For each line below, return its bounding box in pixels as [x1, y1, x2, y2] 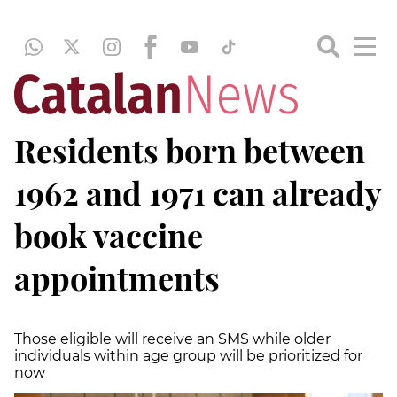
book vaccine [14, 214, 203, 256]
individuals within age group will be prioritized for [14, 347, 362, 364]
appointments [14, 256, 220, 299]
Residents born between [14, 128, 365, 171]
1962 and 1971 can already [14, 171, 381, 214]
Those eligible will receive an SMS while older [14, 331, 331, 347]
